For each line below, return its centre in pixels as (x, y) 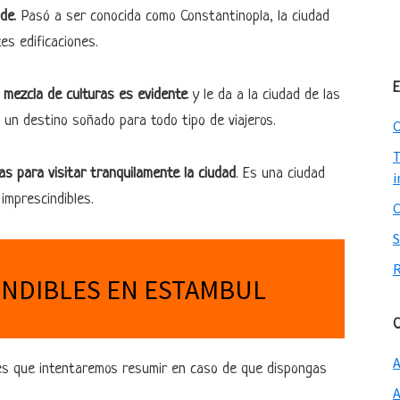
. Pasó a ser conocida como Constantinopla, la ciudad (172, 17)
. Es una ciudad (280, 174)
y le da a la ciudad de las (264, 95)
